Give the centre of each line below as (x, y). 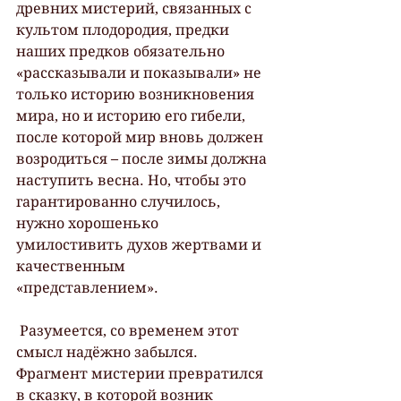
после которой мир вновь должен (141, 137)
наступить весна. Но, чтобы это (133, 180)
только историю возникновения (137, 94)
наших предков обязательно (122, 51)
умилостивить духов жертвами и (141, 244)
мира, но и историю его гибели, (132, 115)
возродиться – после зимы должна (143, 158)
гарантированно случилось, (120, 201)
